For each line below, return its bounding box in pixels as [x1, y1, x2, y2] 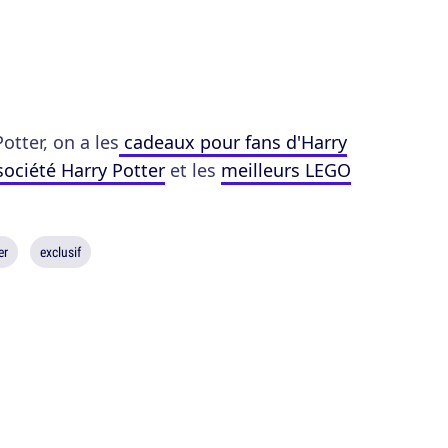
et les [165, 158, 221, 182]
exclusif [40, 243, 81, 261]
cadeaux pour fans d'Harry [119, 130, 347, 154]
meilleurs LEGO [221, 158, 351, 182]
